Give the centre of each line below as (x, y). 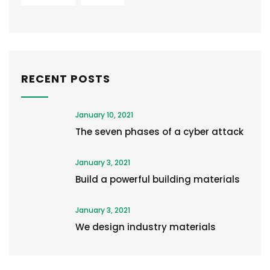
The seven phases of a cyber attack (159, 132)
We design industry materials (146, 227)
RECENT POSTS (66, 79)
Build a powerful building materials (158, 179)
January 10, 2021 (104, 115)
